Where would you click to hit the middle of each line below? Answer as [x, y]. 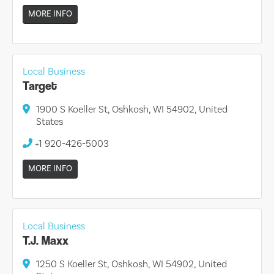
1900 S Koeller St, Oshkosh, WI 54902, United [132, 109]
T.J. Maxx [46, 240]
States [50, 121]
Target [40, 86]
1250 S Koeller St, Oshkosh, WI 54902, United [131, 264]
